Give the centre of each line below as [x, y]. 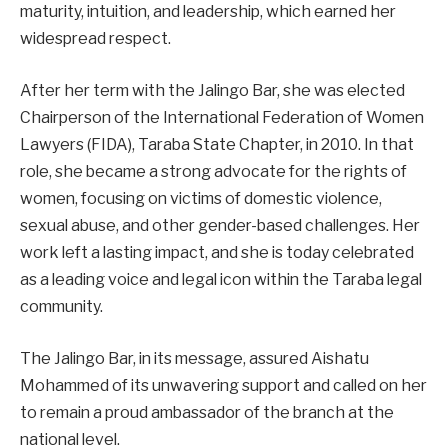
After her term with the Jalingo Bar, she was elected [212, 91]
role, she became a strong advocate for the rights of [213, 172]
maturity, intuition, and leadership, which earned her [208, 12]
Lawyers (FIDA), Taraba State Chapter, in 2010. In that [217, 145]
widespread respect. [95, 39]
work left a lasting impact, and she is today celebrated [217, 253]
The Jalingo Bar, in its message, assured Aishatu [194, 358]
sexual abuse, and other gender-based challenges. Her [220, 226]
